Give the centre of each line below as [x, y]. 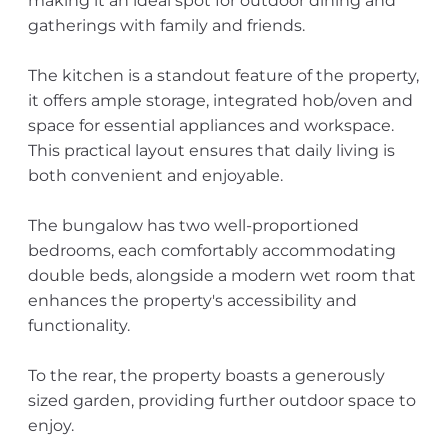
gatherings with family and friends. [166, 25]
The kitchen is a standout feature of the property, [223, 75]
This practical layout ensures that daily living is [211, 150]
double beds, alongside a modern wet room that [221, 275]
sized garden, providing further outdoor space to [221, 400]
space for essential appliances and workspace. [210, 125]
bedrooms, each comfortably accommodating [211, 250]
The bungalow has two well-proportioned [193, 225]
